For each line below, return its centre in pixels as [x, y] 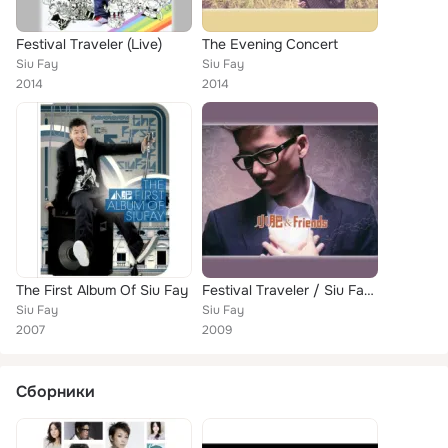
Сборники [55, 391]
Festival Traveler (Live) [89, 44]
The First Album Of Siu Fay [102, 290]
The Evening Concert [270, 44]
